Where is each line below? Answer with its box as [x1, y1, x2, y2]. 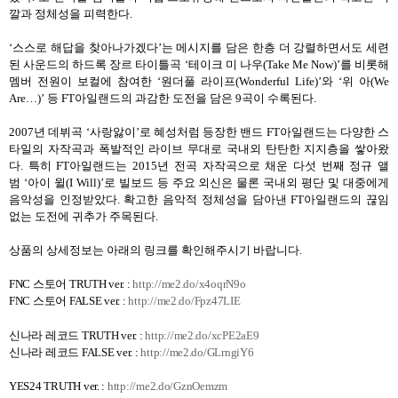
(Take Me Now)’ [262, 57, 340, 71]
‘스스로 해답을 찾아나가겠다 [9, 40, 158, 54]
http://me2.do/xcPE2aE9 [145, 328, 259, 342]
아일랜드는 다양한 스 [279, 124, 389, 139]
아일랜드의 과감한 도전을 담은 [75, 91, 233, 105]
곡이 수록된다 [242, 91, 314, 105]
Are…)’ [9, 91, 47, 105]
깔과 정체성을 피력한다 [9, 6, 130, 20]
